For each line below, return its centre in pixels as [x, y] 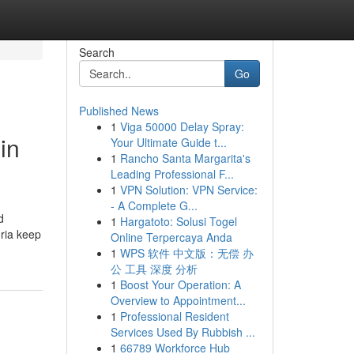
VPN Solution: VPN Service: [188, 190]
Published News [119, 111]
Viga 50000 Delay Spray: [182, 126]
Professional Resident [174, 316]
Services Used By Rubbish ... [183, 332]
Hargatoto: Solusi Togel [178, 221]
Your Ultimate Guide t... [168, 142]
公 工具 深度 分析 [154, 269]
